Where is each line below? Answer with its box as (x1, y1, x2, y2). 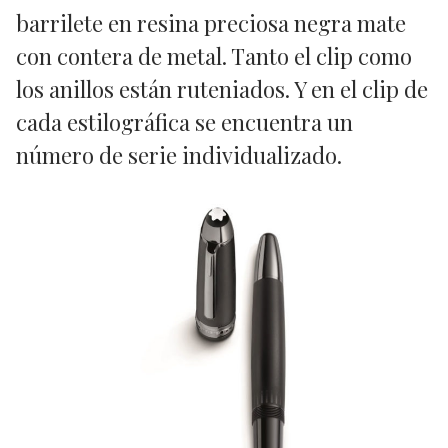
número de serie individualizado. (16, 140, 342, 171)
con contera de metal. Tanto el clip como (16, 41, 412, 72)
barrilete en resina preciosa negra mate (16, 8, 406, 39)
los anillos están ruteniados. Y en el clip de (16, 74, 428, 105)
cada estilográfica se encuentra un (16, 107, 353, 138)
